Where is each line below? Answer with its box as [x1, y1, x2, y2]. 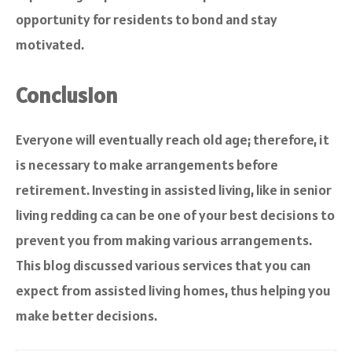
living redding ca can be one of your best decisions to [16, 206, 335, 225]
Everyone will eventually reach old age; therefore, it [16, 130, 329, 149]
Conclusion [16, 81, 118, 110]
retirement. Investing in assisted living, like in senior [16, 181, 332, 200]
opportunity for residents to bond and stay [16, 10, 277, 29]
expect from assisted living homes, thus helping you [16, 281, 331, 300]
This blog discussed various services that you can [16, 256, 311, 275]
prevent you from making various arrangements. [16, 231, 312, 250]
